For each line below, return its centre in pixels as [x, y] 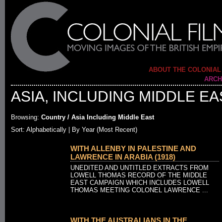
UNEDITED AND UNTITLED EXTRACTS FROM [139, 168]
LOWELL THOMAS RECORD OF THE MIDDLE [139, 175]
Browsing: [25, 117]
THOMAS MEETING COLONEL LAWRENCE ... [139, 190]
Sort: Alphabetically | [41, 130]
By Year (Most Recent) [105, 130]
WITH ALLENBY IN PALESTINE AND [133, 148]
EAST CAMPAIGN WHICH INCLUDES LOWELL [140, 183]
